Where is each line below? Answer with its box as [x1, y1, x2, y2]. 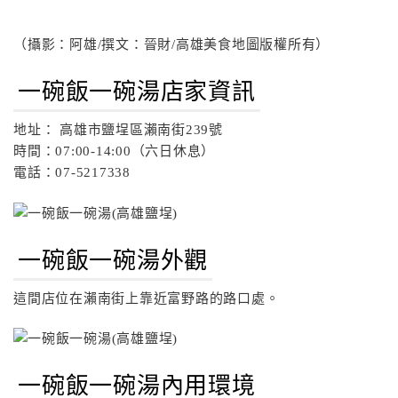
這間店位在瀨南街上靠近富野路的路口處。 [13, 291, 280, 306]
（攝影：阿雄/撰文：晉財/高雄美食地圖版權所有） [13, 37, 330, 52]
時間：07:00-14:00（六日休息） [13, 144, 215, 159]
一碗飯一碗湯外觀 [18, 247, 209, 274]
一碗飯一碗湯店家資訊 [18, 79, 256, 106]
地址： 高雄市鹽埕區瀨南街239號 [13, 123, 223, 138]
